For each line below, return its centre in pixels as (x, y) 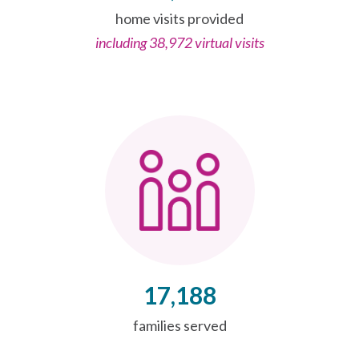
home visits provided (179, 18)
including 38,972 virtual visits (179, 42)
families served (179, 325)
